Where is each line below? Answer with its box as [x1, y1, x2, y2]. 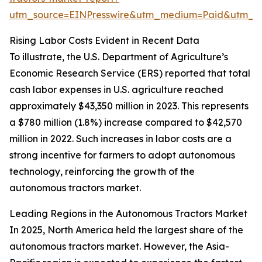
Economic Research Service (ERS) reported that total [9, 67, 250, 80]
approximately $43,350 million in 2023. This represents [9, 100, 249, 112]
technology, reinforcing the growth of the [9, 166, 195, 178]
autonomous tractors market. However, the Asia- [9, 240, 229, 253]
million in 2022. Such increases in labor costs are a [9, 133, 232, 145]
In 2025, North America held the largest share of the [9, 224, 243, 236]
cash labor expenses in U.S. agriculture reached [9, 84, 223, 96]
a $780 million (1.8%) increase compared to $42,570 [9, 116, 242, 129]
